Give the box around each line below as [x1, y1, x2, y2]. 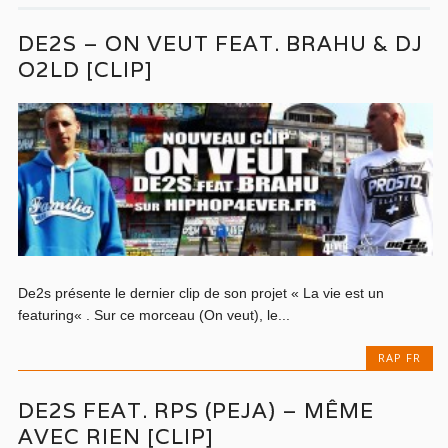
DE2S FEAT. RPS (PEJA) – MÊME [18, 396, 375, 424]
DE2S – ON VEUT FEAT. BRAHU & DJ [18, 30, 424, 57]
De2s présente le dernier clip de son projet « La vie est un [18, 285, 385, 302]
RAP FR [377, 350, 421, 366]
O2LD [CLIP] [18, 56, 154, 83]
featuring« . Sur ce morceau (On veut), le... [18, 307, 291, 324]
